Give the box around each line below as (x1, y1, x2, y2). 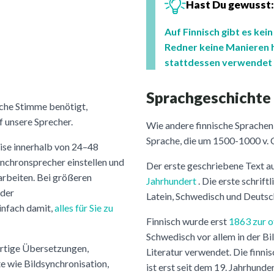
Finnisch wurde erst (146, 215, 229, 227)
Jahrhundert (146, 174, 196, 187)
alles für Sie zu (54, 201, 113, 213)
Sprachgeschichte (146, 87, 271, 106)
